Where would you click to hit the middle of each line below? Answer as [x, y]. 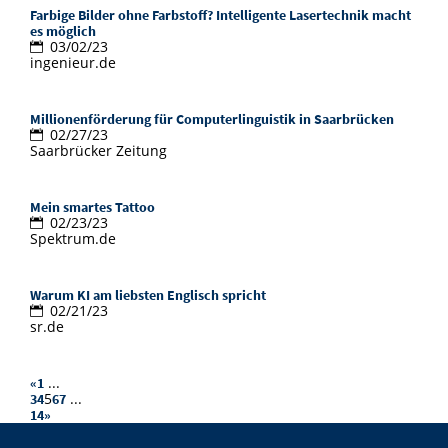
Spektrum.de [73, 239]
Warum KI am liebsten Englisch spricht [148, 295]
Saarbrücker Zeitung [98, 151]
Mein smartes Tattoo [92, 207]
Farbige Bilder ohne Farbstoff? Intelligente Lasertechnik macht [220, 15]
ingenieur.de [73, 63]
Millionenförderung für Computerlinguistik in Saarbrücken [212, 119]
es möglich [63, 31]
